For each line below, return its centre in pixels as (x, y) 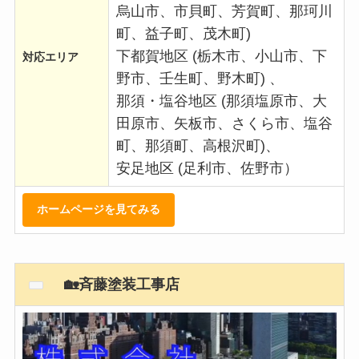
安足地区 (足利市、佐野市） (207, 168)
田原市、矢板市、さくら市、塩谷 (224, 123)
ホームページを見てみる (98, 209)
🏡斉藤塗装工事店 (115, 284)
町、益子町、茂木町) (183, 33)
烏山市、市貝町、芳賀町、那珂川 (224, 11)
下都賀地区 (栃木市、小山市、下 (221, 56)
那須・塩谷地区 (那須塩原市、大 (221, 101)
